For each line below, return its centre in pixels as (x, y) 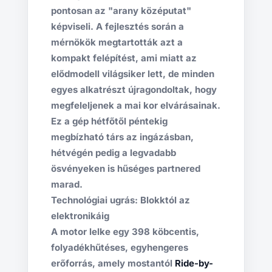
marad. (66, 185)
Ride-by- (194, 263)
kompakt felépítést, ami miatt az (124, 58)
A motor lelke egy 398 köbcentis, (125, 232)
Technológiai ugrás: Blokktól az (120, 200)
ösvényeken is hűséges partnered (125, 169)
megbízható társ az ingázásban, (122, 137)
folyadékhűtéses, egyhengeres (119, 248)
